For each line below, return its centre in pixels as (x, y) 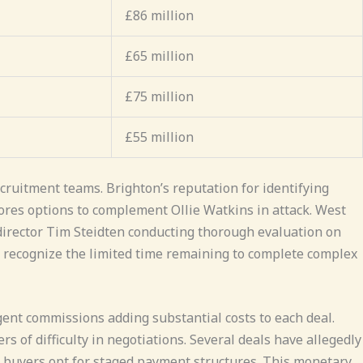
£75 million (159, 96)
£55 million (159, 137)
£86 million (159, 15)
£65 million (159, 56)
